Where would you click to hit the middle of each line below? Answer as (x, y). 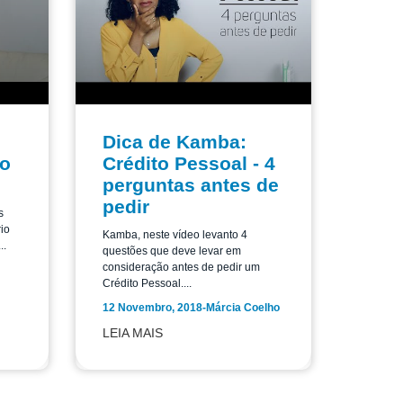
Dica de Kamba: (174, 141)
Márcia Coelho (242, 307)
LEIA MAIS (132, 332)
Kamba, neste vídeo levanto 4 (175, 234)
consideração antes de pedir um (181, 267)
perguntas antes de (190, 184)
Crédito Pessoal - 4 (188, 163)
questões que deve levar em (171, 251)
